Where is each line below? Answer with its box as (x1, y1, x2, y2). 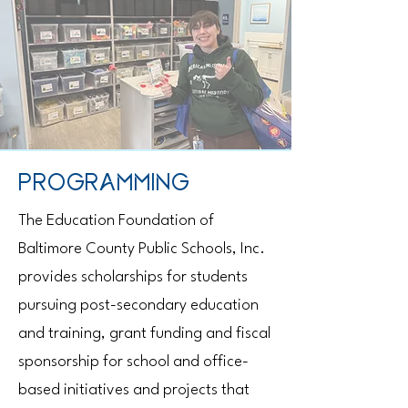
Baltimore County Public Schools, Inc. (18, 241, 265, 257)
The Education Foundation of (18, 213, 214, 229)
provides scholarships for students (18, 270, 248, 285)
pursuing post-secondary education (18, 298, 259, 313)
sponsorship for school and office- (18, 354, 249, 370)
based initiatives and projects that (18, 382, 250, 398)
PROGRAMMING (18, 170, 190, 196)
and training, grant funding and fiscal (18, 326, 270, 342)
